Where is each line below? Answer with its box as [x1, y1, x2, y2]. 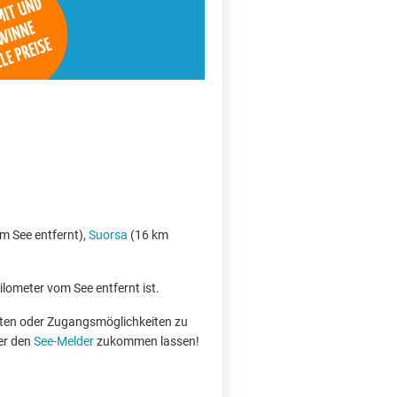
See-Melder [34, 334, 94, 348]
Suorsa [89, 228, 128, 242]
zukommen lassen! [94, 334, 199, 348]
